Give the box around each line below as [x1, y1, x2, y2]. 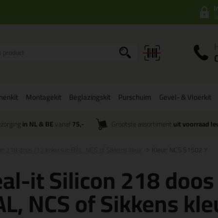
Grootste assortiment [111, 118, 174, 130]
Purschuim [118, 90, 151, 104]
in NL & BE [22, 118, 54, 130]
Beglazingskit [69, 90, 110, 104]
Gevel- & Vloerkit [159, 90, 211, 104]
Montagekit [26, 90, 61, 104]
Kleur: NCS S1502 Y [152, 144, 207, 156]
